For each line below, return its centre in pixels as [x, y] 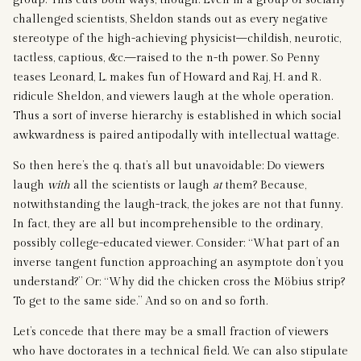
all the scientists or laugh [141, 185]
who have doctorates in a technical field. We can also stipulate [180, 351]
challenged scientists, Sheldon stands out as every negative [170, 19]
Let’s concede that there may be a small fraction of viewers [171, 332]
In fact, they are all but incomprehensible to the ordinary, [168, 224]
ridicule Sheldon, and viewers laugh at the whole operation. [173, 96]
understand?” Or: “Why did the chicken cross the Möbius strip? [179, 282]
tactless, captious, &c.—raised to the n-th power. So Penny [166, 58]
